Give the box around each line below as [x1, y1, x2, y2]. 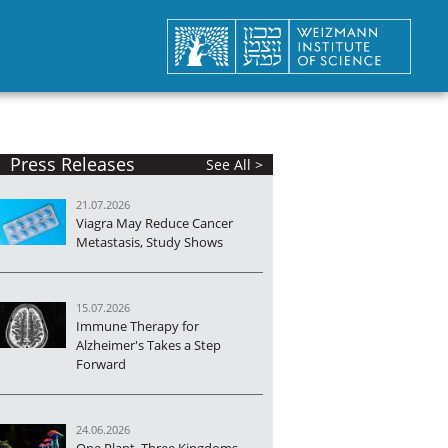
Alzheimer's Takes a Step [75, 336, 221, 354]
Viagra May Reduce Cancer [75, 214, 233, 232]
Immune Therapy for [75, 317, 199, 335]
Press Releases [9, 152, 135, 176]
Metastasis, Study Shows [75, 233, 223, 251]
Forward [75, 355, 126, 373]
